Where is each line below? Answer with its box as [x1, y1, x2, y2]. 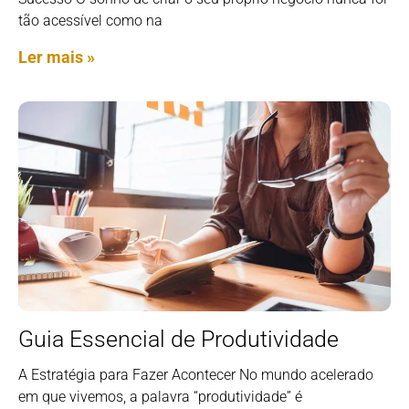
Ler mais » [18, 47, 95, 68]
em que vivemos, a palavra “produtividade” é [18, 387, 302, 405]
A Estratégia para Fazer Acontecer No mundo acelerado [18, 365, 373, 383]
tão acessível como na [18, 12, 163, 30]
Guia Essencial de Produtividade [18, 325, 339, 352]
